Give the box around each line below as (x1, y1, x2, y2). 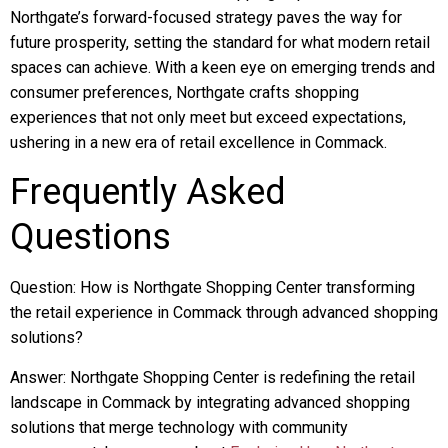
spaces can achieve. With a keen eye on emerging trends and (10, 58, 435, 77)
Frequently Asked (10, 171, 286, 213)
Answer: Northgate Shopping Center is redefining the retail (10, 368, 415, 387)
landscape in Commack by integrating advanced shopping (10, 393, 410, 412)
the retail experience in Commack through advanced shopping (10, 303, 438, 322)
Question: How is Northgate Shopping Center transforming (10, 278, 415, 297)
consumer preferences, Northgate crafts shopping (10, 83, 359, 102)
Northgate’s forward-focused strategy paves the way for (10, 8, 402, 27)
